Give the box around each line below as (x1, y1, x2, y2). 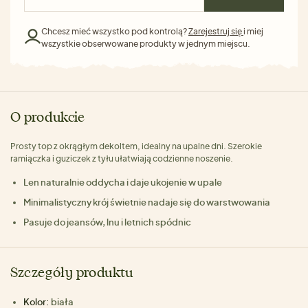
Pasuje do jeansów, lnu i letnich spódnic (23, 216, 192, 228)
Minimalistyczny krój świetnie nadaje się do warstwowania (23, 196, 271, 208)
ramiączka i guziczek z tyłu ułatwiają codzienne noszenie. (10, 153, 233, 164)
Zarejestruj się (188, 25, 243, 36)
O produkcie (10, 111, 85, 124)
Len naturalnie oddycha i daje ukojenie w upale (23, 176, 223, 188)
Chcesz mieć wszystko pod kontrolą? (41, 25, 188, 36)
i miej (243, 25, 263, 36)
